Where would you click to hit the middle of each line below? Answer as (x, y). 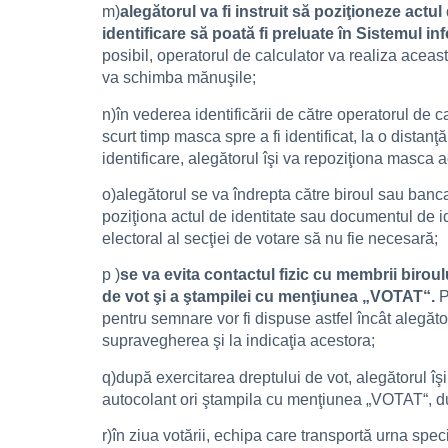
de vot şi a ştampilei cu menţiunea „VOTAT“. (268, 297)
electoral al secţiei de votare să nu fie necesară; (270, 238)
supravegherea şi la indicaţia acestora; (238, 341)
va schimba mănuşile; (179, 78)
